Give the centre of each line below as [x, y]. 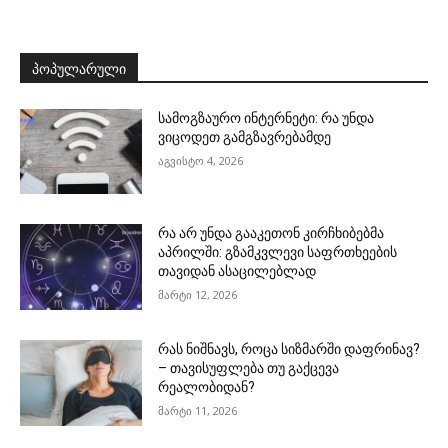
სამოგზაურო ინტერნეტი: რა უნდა [266, 117]
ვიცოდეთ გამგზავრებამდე [245, 136]
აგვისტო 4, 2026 [201, 160]
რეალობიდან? [207, 386]
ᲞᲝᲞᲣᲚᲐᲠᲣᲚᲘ [79, 68]
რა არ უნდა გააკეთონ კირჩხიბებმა [271, 233]
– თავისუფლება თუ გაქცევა [249, 367]
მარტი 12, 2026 [198, 295]
